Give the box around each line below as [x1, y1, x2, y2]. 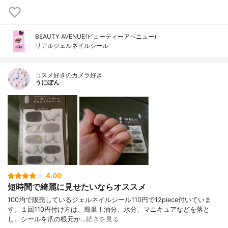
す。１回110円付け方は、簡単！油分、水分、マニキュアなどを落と [8, 205, 210, 213]
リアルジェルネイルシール [35, 42, 108, 50]
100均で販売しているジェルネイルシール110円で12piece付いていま [8, 195, 211, 204]
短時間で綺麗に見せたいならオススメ [8, 182, 146, 192]
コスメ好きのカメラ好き [35, 71, 102, 79]
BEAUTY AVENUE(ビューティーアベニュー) [35, 33, 156, 41]
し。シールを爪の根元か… [8, 215, 86, 223]
